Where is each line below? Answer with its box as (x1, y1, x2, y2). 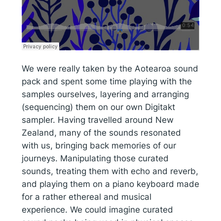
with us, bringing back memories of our (21, 140, 176, 150)
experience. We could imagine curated (21, 204, 173, 215)
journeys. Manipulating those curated (21, 153, 169, 163)
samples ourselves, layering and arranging (21, 89, 189, 99)
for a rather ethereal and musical (21, 191, 151, 202)
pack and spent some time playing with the (21, 76, 192, 86)
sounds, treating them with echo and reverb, (21, 166, 198, 176)
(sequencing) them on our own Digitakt (21, 102, 175, 112)
